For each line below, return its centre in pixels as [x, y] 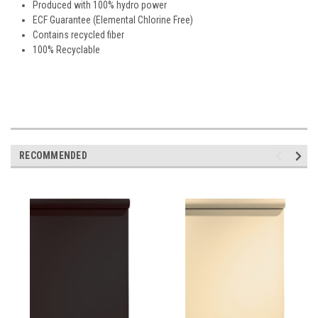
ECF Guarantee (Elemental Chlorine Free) [113, 20]
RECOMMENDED [53, 155]
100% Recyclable [67, 49]
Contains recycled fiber [79, 34]
